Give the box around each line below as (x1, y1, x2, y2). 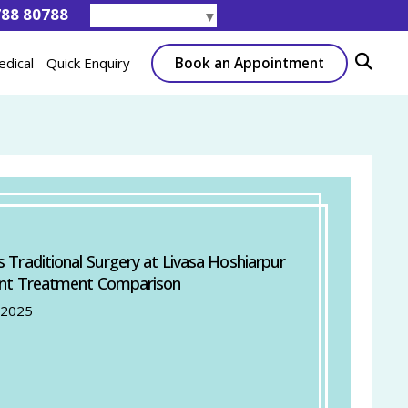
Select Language (92, 7, 201, 26)
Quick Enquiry (46, 54, 130, 73)
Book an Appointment (175, 53, 324, 73)
